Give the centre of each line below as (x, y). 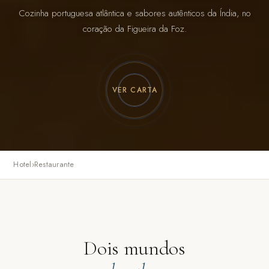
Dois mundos (134, 249)
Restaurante (54, 165)
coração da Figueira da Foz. (134, 29)
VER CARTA (135, 90)
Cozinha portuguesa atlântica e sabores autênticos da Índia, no (134, 13)
